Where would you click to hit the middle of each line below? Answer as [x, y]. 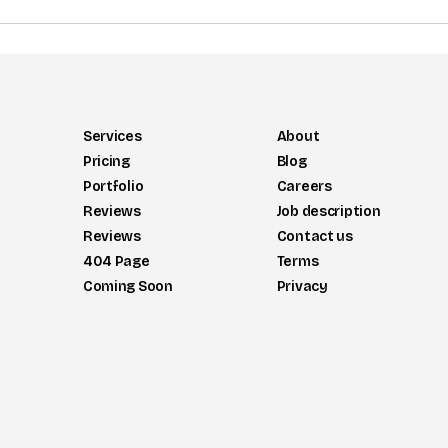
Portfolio [113, 186]
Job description [328, 211]
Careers [304, 186]
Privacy [302, 286]
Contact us [314, 236]
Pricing [106, 161]
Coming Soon [127, 286]
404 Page [116, 261]
